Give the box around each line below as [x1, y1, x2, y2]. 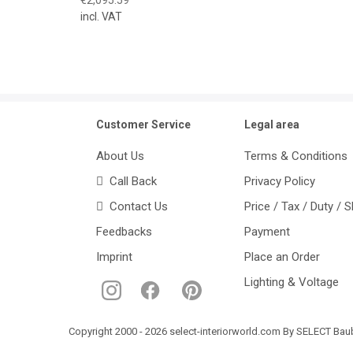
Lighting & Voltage [244, 274, 340, 289]
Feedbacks [96, 224, 152, 239]
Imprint [96, 249, 132, 264]
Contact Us [103, 199, 168, 214]
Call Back [103, 173, 157, 188]
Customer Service [96, 117, 191, 131]
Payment [244, 224, 291, 239]
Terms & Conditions [244, 148, 348, 163]
